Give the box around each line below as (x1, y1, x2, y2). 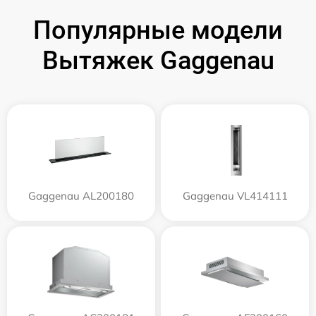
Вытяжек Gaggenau (42, 46, 274, 76)
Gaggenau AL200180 (28, 189, 134, 203)
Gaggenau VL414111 (182, 189, 288, 203)
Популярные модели (33, 16, 283, 46)
